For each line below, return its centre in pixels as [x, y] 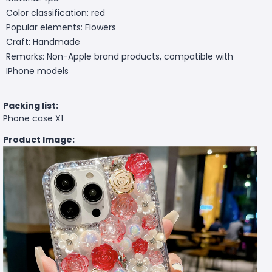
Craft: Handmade [43, 42]
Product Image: [39, 139]
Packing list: [31, 105]
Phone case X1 [33, 118]
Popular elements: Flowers [61, 27]
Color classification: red [56, 12]
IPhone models [37, 71]
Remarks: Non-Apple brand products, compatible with [120, 56]
